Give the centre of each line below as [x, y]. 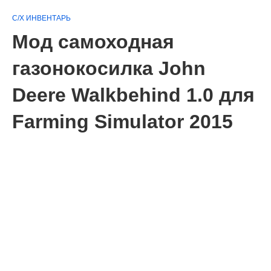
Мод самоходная [93, 42]
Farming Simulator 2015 [122, 122]
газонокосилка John [109, 68]
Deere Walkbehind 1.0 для [133, 95]
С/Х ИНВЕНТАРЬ [41, 18]
